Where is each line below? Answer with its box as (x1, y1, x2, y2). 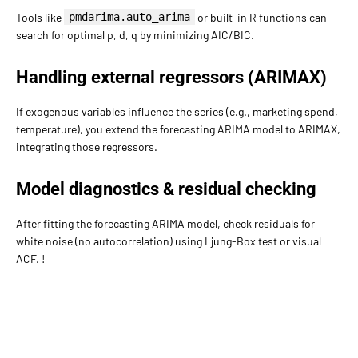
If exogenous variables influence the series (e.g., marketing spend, (16, 104, 338, 118)
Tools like (16, 10, 64, 24)
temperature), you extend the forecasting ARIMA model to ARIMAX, (16, 121, 340, 136)
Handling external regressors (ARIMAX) (16, 66, 327, 87)
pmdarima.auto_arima (69, 10, 190, 23)
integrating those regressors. (16, 139, 157, 153)
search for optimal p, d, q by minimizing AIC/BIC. (16, 27, 254, 42)
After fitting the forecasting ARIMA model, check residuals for (16, 216, 315, 230)
